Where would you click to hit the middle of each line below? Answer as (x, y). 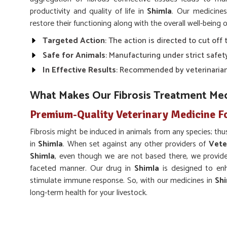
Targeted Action (74, 41)
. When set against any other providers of (136, 144)
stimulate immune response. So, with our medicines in (122, 181)
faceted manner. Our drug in (82, 168)
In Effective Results (79, 70)
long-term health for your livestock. (89, 193)
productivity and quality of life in (89, 11)
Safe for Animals (74, 55)
